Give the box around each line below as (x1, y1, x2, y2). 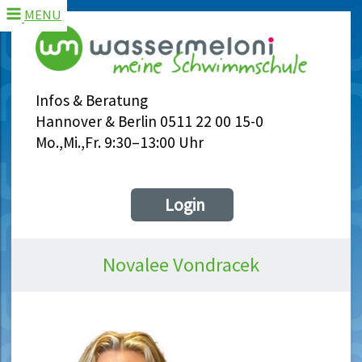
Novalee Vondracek (103, 252, 259, 278)
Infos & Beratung (36, 90, 148, 111)
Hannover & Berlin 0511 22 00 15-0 (36, 112, 263, 132)
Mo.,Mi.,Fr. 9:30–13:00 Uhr (36, 133, 204, 153)
